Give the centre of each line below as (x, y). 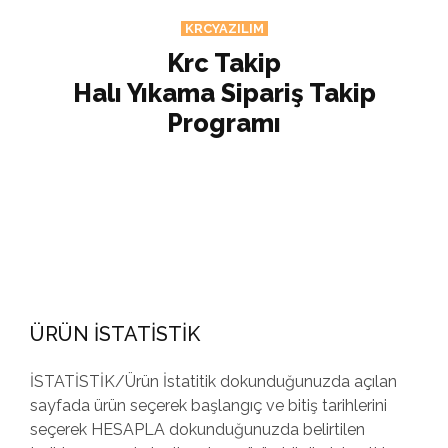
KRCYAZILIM (224, 28)
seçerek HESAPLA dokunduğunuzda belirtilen (197, 429)
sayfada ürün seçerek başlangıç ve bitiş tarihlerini (208, 405)
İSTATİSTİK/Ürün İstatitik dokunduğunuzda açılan (213, 381)
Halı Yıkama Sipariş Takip (224, 93)
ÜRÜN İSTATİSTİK (115, 334)
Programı (224, 123)
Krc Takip (224, 63)
